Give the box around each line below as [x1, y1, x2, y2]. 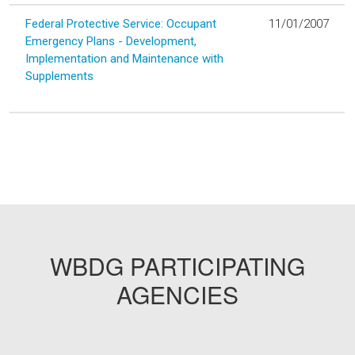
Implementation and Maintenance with [25, 51, 223, 66]
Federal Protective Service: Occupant [25, 16, 216, 31]
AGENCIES [116, 277, 239, 311]
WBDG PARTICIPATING [50, 248, 305, 283]
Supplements [25, 68, 94, 83]
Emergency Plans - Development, [25, 33, 197, 48]
